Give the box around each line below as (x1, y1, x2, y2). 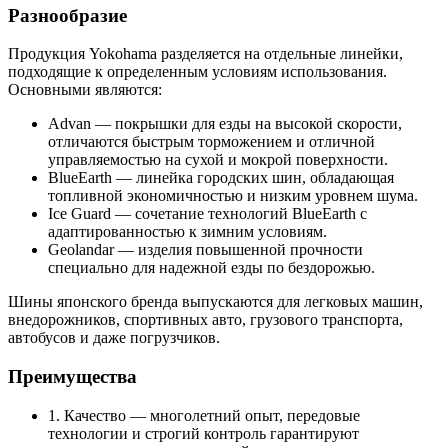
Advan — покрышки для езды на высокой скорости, (48, 115, 402, 133)
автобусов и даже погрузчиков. (8, 329, 220, 347)
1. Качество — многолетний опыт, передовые (48, 406, 360, 424)
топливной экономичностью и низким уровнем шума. (48, 187, 418, 205)
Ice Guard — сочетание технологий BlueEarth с (48, 205, 367, 223)
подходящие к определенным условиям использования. (8, 63, 387, 81)
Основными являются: (8, 81, 162, 99)
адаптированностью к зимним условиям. (48, 223, 327, 241)
